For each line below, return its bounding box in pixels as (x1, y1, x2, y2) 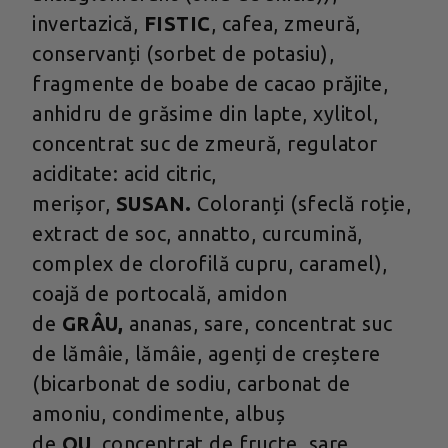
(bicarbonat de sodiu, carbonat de (32, 372, 351, 396)
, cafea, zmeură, (210, 12, 361, 36)
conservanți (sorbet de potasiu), (32, 42, 334, 66)
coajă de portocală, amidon (32, 282, 287, 306)
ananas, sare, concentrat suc (123, 312, 393, 336)
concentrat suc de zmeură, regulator (32, 132, 378, 156)
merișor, (32, 192, 116, 216)
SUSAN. (115, 192, 197, 216)
